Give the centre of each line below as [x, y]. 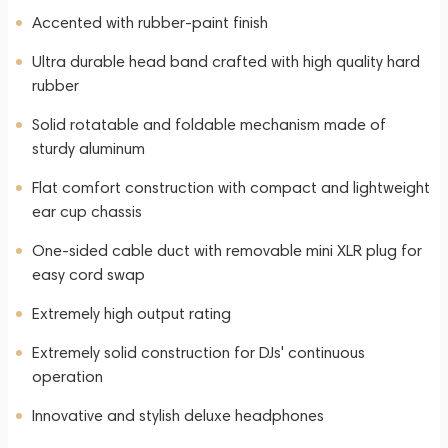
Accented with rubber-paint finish [150, 22]
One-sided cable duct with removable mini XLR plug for [227, 250]
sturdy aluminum [88, 148]
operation [67, 376]
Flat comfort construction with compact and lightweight [231, 187]
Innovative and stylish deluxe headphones [178, 415]
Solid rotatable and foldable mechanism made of [209, 124]
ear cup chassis [87, 211]
